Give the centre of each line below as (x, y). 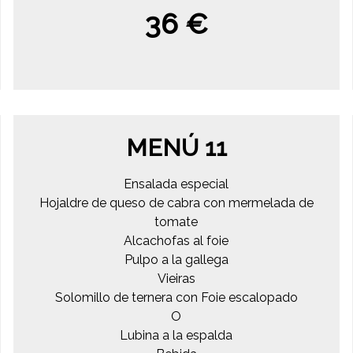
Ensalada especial (176, 184)
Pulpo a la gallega (176, 259)
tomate (176, 221)
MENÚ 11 (176, 147)
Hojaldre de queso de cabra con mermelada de (176, 203)
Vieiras (176, 278)
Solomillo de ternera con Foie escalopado (176, 297)
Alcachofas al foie (176, 240)
